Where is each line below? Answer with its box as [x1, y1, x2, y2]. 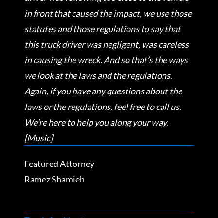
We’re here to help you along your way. [24, 116, 168, 127]
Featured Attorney [24, 158, 94, 169]
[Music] [24, 132, 53, 143]
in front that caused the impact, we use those [24, 7, 192, 18]
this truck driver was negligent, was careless [24, 38, 189, 50]
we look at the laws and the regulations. [24, 70, 172, 81]
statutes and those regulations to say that [24, 23, 181, 34]
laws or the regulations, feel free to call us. [24, 101, 181, 112]
